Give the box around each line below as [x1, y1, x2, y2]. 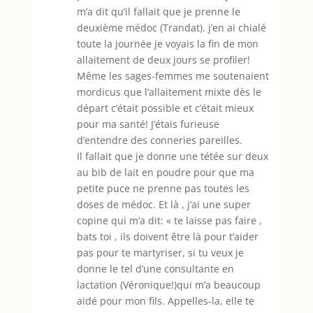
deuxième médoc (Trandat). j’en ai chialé [76, 20, 266, 34]
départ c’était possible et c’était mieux [76, 101, 254, 115]
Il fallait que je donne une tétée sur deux [76, 149, 268, 163]
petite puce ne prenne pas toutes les [76, 181, 249, 195]
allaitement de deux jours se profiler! [76, 52, 250, 66]
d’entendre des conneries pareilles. [76, 133, 242, 147]
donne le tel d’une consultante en [76, 261, 234, 275]
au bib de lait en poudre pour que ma [76, 165, 254, 179]
